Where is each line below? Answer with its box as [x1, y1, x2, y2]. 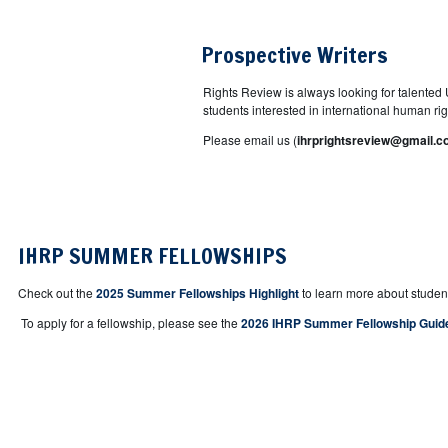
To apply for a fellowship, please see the [18, 313, 241, 331]
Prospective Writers [191, 38, 393, 70]
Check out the [18, 283, 96, 301]
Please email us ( [191, 130, 297, 148]
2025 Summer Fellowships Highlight [96, 283, 299, 302]
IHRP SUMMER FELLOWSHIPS [18, 239, 287, 271]
